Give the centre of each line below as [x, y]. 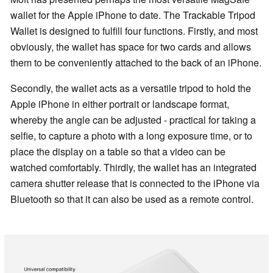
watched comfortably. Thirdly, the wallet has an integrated [133, 168]
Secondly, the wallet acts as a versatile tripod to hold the [131, 88]
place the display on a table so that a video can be [118, 152]
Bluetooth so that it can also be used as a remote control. [132, 199]
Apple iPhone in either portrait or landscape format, [120, 104]
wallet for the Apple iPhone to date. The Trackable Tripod [133, 15]
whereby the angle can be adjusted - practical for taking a [133, 120]
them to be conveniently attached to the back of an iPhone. [136, 63]
